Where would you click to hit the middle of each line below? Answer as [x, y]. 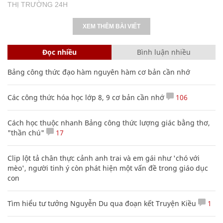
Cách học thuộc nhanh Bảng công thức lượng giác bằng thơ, [109, 122]
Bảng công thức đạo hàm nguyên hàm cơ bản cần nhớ [99, 72]
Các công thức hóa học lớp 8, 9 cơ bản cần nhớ [86, 97]
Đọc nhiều [59, 52]
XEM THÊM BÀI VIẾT [111, 26]
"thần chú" [26, 132]
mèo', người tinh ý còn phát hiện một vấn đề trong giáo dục [108, 168]
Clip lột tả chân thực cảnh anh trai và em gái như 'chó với [104, 158]
